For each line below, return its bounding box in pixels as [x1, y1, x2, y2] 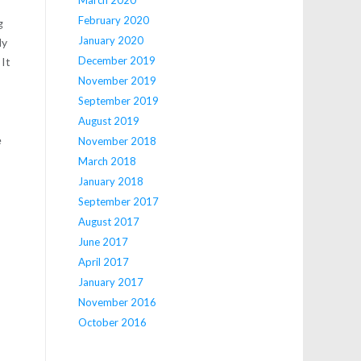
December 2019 [77, 53, 156, 67]
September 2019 [77, 93, 159, 107]
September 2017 [77, 194, 159, 208]
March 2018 [77, 154, 136, 168]
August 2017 [77, 214, 139, 228]
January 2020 [77, 33, 143, 47]
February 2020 [77, 13, 149, 27]
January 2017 [77, 275, 143, 288]
